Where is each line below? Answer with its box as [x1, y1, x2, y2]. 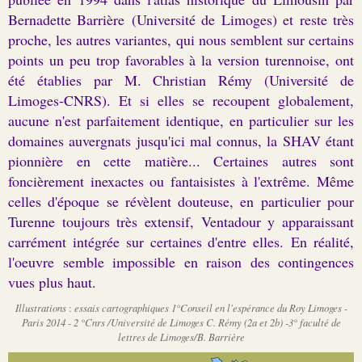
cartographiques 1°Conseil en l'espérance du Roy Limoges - [101, 300, 347, 314]
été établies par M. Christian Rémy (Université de [8, 69, 354, 90]
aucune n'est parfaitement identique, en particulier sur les [8, 110, 354, 130]
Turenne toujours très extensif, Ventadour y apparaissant [8, 211, 354, 231]
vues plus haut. [8, 271, 101, 292]
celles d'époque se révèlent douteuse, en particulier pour [8, 191, 354, 211]
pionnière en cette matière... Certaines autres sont [8, 150, 354, 170]
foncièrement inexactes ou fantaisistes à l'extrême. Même [8, 170, 354, 191]
